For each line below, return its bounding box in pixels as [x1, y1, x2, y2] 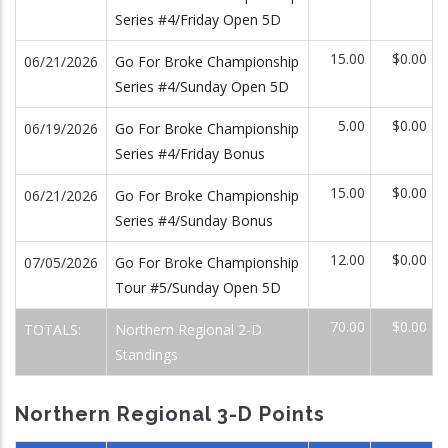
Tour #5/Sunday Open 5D [115, 278, 281, 297]
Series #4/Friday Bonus [115, 144, 265, 163]
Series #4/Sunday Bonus [115, 211, 273, 230]
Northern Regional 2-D [115, 320, 262, 339]
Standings [115, 345, 178, 364]
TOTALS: [24, 320, 85, 339]
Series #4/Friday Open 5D [115, 10, 281, 29]
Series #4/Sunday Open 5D [115, 77, 289, 96]
